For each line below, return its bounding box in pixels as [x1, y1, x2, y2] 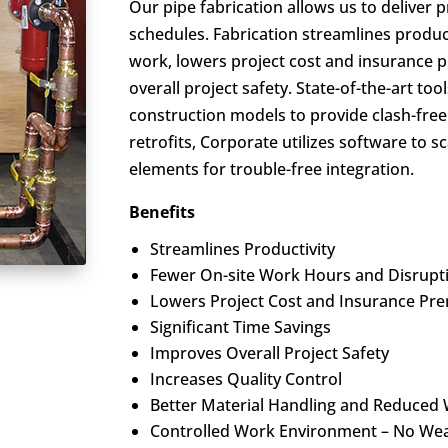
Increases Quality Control [150, 368, 343, 391]
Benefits [129, 201, 196, 224]
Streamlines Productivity [150, 238, 336, 261]
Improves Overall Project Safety [150, 342, 390, 365]
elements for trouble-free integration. [129, 158, 415, 181]
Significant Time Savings [150, 316, 332, 339]
